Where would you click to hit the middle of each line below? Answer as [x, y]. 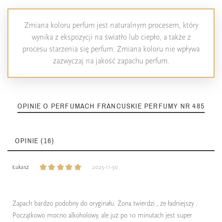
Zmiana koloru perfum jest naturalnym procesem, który [111, 25]
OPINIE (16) [35, 140]
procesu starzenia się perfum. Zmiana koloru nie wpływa [111, 49]
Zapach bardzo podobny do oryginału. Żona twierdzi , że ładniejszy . [105, 204]
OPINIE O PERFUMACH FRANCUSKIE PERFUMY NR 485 [111, 106]
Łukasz [21, 167]
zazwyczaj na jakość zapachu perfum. [111, 61]
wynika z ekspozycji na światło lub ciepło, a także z [111, 37]
